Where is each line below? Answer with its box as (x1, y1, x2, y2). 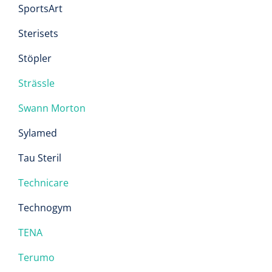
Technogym (18, 201, 72, 214)
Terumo (18, 251, 55, 264)
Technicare (18, 176, 69, 189)
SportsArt (18, 2, 63, 15)
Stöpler (18, 52, 52, 65)
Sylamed (18, 126, 57, 140)
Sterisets (18, 27, 58, 40)
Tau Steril (18, 151, 61, 165)
